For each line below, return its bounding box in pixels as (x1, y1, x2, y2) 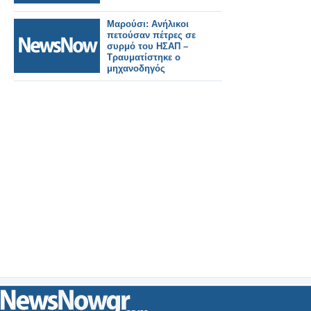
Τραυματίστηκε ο (107, 52, 180, 62)
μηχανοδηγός (107, 63, 165, 74)
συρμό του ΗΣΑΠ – (107, 41, 188, 51)
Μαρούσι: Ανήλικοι (107, 19, 189, 29)
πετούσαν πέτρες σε (107, 30, 196, 40)
